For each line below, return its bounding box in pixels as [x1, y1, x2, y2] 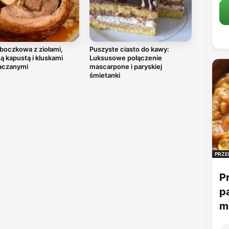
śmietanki [89, 71, 120, 79]
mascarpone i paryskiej [89, 62, 162, 71]
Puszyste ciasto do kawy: [89, 45, 169, 53]
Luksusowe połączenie [89, 54, 162, 62]
